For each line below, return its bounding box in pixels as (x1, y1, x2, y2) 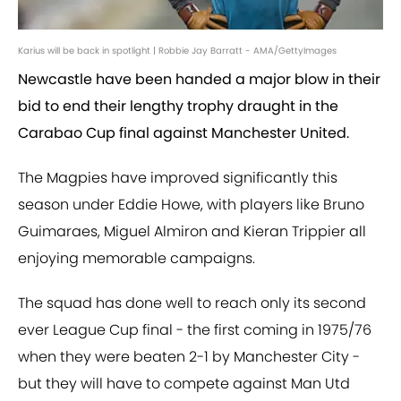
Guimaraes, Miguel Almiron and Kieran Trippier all (18, 221, 366, 243)
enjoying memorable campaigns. (18, 248, 255, 269)
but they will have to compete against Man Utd (18, 373, 350, 395)
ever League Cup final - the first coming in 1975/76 (18, 320, 371, 341)
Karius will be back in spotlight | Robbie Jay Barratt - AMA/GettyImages (18, 44, 337, 58)
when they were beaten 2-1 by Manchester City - (18, 346, 360, 368)
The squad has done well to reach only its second (18, 293, 366, 314)
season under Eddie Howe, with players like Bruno (18, 194, 364, 216)
